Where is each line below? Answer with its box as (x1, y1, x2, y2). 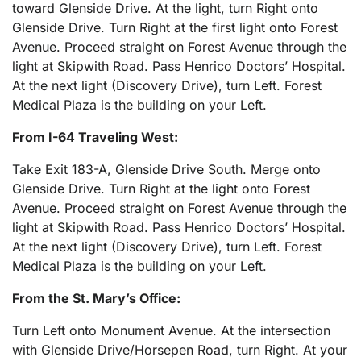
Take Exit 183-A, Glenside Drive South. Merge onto (12, 161, 321, 178)
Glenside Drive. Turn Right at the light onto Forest (12, 180, 310, 197)
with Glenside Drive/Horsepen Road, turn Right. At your (12, 342, 347, 359)
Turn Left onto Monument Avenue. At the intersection (12, 322, 330, 339)
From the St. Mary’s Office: (12, 290, 180, 307)
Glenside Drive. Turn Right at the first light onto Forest (12, 19, 338, 36)
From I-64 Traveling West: (12, 129, 178, 146)
